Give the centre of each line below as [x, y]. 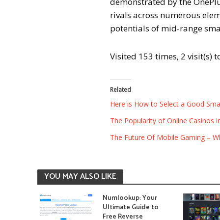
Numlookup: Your [130, 198]
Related [121, 89]
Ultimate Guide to [131, 207]
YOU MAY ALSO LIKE [80, 176]
